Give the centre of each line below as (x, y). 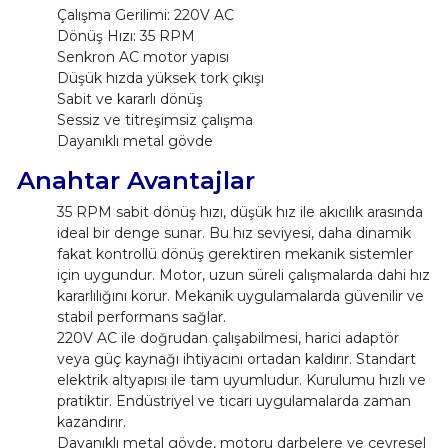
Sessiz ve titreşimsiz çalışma (154, 119)
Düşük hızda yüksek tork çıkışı (160, 77)
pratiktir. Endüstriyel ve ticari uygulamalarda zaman (233, 400)
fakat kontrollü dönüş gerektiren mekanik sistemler (234, 253)
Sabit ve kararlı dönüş (129, 98)
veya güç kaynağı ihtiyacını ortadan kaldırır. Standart (236, 358)
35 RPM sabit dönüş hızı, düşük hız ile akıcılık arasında (239, 211)
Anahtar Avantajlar (135, 179)
